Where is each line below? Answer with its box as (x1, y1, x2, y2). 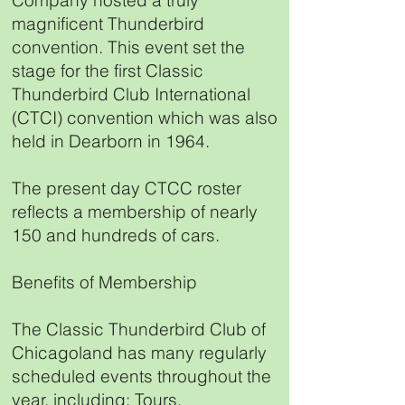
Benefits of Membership (12, 271, 197, 293)
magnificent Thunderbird (12, 13, 204, 34)
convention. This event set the (12, 36, 245, 58)
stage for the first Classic (12, 60, 203, 81)
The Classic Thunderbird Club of (12, 318, 266, 340)
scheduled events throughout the (12, 365, 271, 387)
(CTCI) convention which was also (12, 107, 278, 128)
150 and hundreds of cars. (12, 224, 220, 246)
